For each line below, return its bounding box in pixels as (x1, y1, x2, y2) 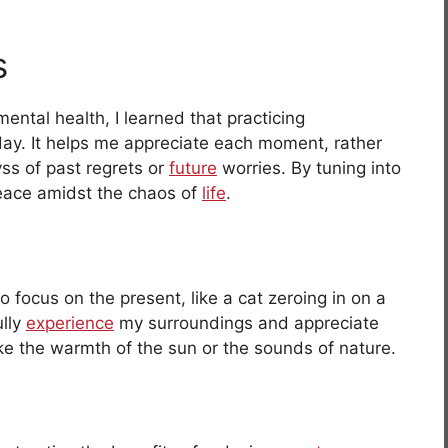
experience (26, 312, 114, 333)
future (169, 158, 217, 179)
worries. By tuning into (217, 158, 401, 179)
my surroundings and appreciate (114, 312, 379, 333)
